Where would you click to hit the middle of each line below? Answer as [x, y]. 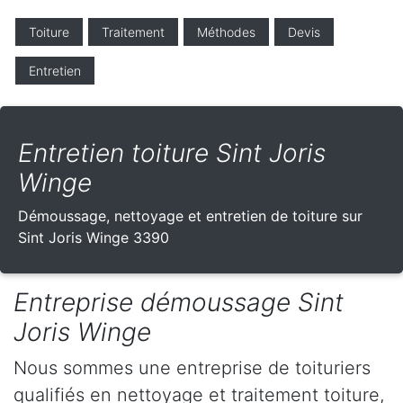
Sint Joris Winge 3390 [94, 238]
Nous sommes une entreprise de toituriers [192, 368]
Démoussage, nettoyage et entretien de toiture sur [190, 216]
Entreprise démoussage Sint [179, 303]
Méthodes [226, 32]
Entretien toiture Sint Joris [172, 153]
